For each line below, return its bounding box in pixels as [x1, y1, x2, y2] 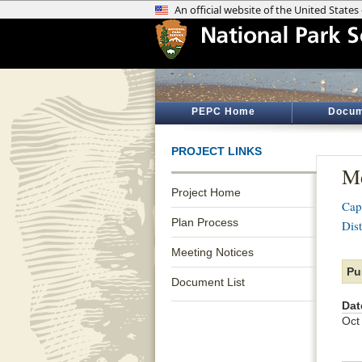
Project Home [171, 186, 241, 199]
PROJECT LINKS [171, 145, 262, 158]
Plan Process [171, 216, 238, 229]
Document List [171, 276, 245, 288]
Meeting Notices [171, 246, 254, 259]
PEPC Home [191, 106, 255, 117]
